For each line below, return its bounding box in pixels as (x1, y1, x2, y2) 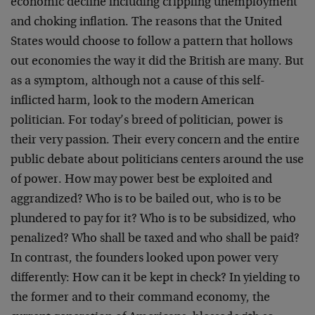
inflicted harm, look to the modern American (11, 95, 254, 108)
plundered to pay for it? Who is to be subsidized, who (11, 213, 296, 226)
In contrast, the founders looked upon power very (11, 252, 278, 265)
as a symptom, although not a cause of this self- (11, 75, 265, 88)
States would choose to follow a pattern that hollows (11, 36, 292, 49)
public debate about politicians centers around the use (11, 154, 304, 167)
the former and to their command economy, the (11, 292, 270, 304)
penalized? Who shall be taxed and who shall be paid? (11, 233, 300, 245)
